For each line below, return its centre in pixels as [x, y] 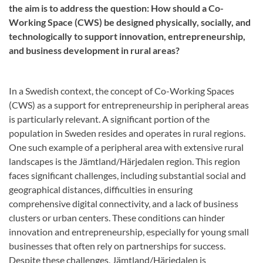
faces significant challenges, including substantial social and [127, 175]
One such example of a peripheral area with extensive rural [126, 147]
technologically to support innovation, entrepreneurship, [127, 36]
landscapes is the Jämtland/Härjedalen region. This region [124, 161]
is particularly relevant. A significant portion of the [109, 119]
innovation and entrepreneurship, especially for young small [129, 232]
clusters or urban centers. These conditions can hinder [117, 218]
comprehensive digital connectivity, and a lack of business [124, 203]
